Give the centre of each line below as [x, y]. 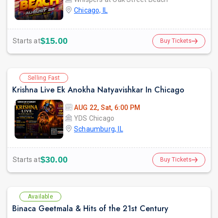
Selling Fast [44, 78]
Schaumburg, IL [99, 129]
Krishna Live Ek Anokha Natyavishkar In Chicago [98, 90]
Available [40, 196]
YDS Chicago [94, 118]
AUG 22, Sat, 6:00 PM [107, 107]
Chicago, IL [91, 10]
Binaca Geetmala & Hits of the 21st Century [90, 208]
